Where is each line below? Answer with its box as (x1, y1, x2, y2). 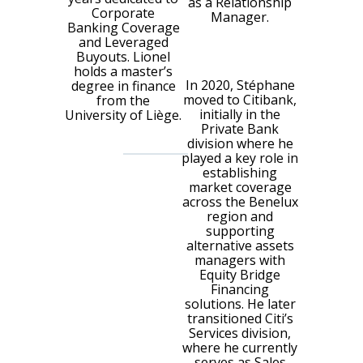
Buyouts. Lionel (76, 47, 170, 66)
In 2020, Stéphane (185, 75, 295, 94)
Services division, (189, 323, 291, 342)
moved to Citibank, (183, 90, 297, 109)
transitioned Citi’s (186, 309, 293, 327)
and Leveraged (78, 32, 169, 51)
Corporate (92, 3, 155, 22)
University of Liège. (65, 105, 181, 124)
